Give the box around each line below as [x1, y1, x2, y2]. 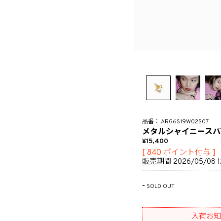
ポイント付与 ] [163, 148, 216, 158]
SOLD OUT [147, 183, 175, 190]
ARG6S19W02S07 [161, 118, 209, 126]
